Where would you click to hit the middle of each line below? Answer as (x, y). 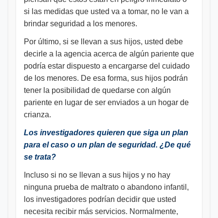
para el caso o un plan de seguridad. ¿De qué (107, 145)
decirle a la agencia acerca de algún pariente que (109, 54)
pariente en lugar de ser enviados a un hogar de (106, 102)
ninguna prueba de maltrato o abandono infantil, (106, 187)
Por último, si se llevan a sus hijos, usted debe (103, 42)
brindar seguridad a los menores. (81, 24)
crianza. (37, 115)
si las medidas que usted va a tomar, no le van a (106, 11)
